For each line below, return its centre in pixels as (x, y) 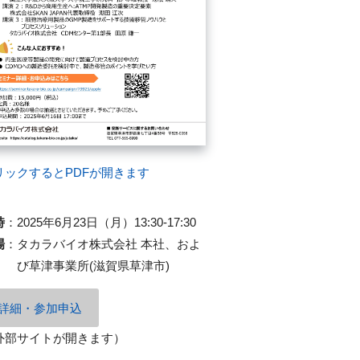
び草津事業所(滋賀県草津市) (93, 266)
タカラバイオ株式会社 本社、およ (109, 244)
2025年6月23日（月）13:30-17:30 (106, 223)
